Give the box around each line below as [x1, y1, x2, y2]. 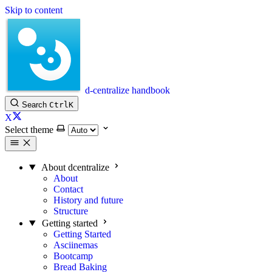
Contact [53, 184, 83, 194]
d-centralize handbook [85, 85, 170, 95]
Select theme [5, 124, 53, 135]
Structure [53, 206, 88, 216]
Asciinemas [53, 240, 98, 250]
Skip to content [5, 5, 63, 15]
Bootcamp [53, 251, 93, 261]
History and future [53, 195, 123, 205]
